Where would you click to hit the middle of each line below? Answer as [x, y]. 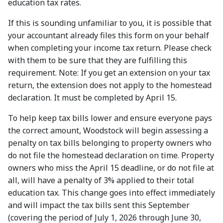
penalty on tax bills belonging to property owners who [110, 143]
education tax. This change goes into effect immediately [111, 192]
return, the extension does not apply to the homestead [110, 85]
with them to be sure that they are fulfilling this [98, 60]
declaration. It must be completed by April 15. [92, 97]
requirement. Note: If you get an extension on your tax [109, 72]
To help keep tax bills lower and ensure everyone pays [110, 118]
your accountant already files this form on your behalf [109, 35]
